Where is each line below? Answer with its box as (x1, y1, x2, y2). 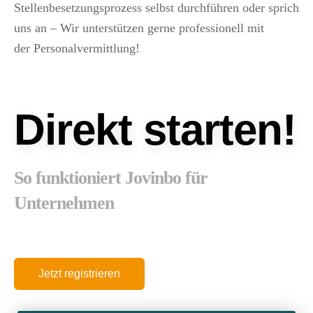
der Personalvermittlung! (14, 41, 140, 55)
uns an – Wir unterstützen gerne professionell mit (14, 21, 264, 35)
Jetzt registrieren (38, 267, 120, 279)
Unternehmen (14, 192, 114, 213)
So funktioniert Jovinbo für (14, 167, 208, 188)
